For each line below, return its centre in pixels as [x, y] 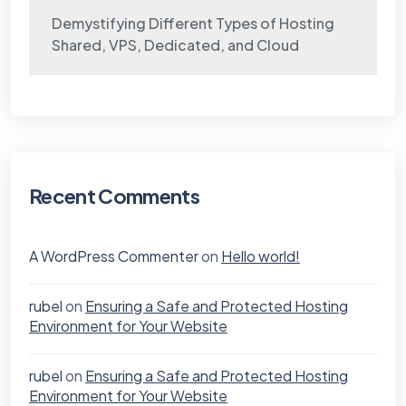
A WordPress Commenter [114, 256]
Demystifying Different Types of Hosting [193, 23]
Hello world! [261, 256]
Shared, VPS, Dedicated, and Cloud [175, 44]
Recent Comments [115, 195]
